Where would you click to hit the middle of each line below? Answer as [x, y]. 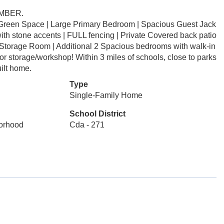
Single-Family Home [106, 95]
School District [97, 114]
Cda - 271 [87, 125]
